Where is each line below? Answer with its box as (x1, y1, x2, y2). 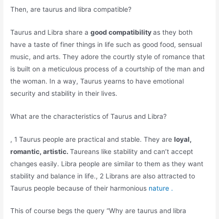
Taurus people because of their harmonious (10, 184, 149, 192)
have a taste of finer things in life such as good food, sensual (10, 40, 202, 48)
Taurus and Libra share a (10, 28, 91, 36)
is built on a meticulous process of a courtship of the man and (10, 65, 205, 73)
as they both (153, 28, 193, 36)
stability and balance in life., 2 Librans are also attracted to (10, 172, 196, 180)
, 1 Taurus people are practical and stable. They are (10, 135, 175, 143)
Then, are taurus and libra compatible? (10, 5, 132, 13)
